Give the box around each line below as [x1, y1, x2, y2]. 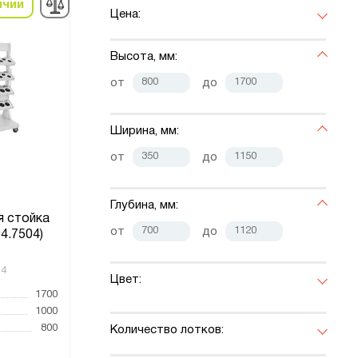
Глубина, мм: [110, 200, 178, 212]
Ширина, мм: [110, 125, 179, 137]
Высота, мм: [110, 51, 177, 63]
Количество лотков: [110, 324, 224, 336]
